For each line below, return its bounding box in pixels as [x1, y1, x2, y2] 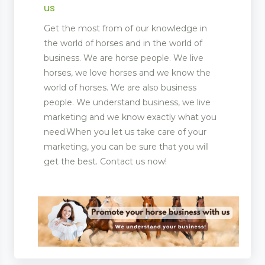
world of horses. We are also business [44, 82, 196, 93]
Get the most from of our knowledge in [44, 22, 207, 34]
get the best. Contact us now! [44, 156, 167, 167]
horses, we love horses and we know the [44, 67, 211, 78]
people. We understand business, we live [44, 96, 211, 108]
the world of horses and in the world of [44, 37, 202, 49]
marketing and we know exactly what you [44, 111, 216, 122]
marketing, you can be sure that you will [44, 141, 209, 152]
